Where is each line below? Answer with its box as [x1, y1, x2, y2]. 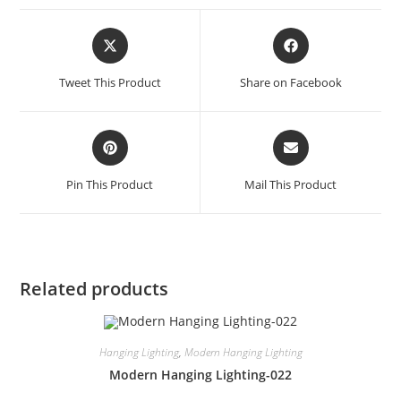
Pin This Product [66, 175, 154, 192]
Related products [20, 276, 169, 301]
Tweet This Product [58, 73, 161, 90]
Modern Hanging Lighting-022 [109, 366, 292, 383]
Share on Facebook [239, 73, 342, 90]
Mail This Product [244, 175, 337, 192]
